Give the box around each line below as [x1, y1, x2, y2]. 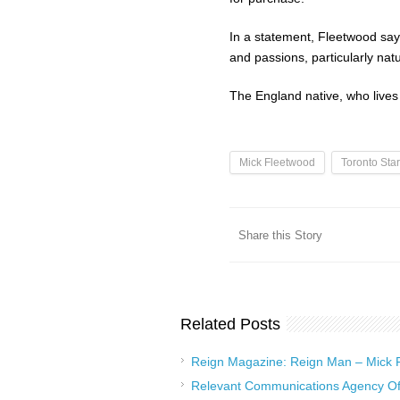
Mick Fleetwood [239, 156, 315, 169]
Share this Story [238, 229, 322, 242]
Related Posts [180, 315, 280, 333]
